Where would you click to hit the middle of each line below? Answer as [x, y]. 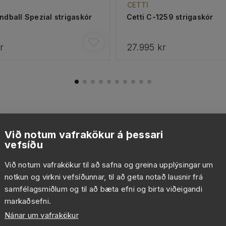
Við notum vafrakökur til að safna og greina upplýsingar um [109, 165]
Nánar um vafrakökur [42, 215]
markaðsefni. [28, 201]
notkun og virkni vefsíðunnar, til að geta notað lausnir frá [104, 177]
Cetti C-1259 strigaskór [170, 17]
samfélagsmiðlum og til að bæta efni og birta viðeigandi [103, 189]
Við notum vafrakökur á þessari [84, 135]
